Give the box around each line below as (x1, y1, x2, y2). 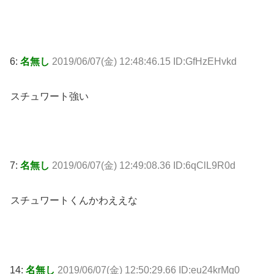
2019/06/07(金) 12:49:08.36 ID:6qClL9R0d (52, 160, 235, 171)
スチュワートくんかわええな (10, 195, 138, 206)
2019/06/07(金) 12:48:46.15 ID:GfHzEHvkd (52, 56, 237, 67)
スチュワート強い (10, 91, 89, 102)
